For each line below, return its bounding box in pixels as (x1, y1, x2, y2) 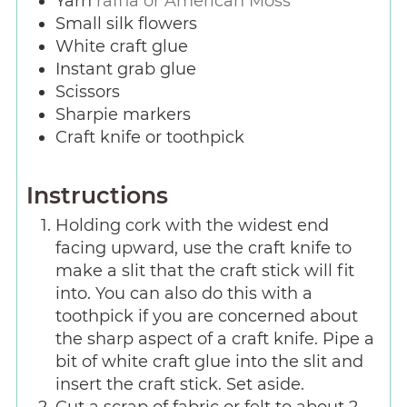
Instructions (25, 182, 168, 210)
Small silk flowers (55, 13, 197, 34)
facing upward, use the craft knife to (55, 238, 352, 259)
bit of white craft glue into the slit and (55, 352, 363, 372)
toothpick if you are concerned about (55, 306, 358, 327)
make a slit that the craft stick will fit (55, 261, 354, 282)
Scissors (55, 81, 120, 102)
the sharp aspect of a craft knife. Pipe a (55, 329, 374, 350)
